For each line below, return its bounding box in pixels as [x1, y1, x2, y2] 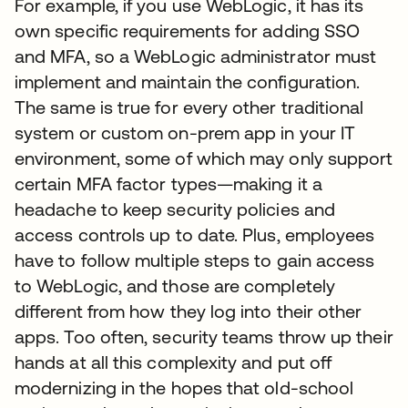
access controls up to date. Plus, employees [15, 224, 375, 246]
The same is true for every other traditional [15, 97, 364, 118]
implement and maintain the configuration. [15, 71, 361, 93]
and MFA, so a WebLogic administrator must [15, 46, 377, 67]
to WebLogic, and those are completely [15, 275, 335, 297]
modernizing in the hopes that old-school [15, 377, 354, 399]
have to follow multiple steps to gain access [15, 250, 375, 271]
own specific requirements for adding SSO [15, 20, 361, 42]
